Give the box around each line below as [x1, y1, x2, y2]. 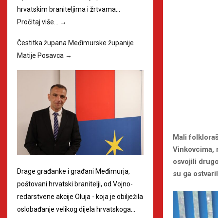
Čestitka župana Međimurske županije [17, 39, 134, 47]
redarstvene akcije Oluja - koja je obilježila [17, 192, 143, 200]
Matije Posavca [17, 52, 65, 60]
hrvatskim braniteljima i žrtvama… [17, 5, 120, 14]
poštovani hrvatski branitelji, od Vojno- [17, 180, 133, 188]
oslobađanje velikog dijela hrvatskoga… [17, 205, 135, 213]
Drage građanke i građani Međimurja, [17, 167, 130, 175]
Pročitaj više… [17, 18, 60, 26]
